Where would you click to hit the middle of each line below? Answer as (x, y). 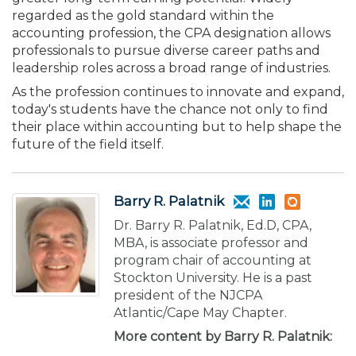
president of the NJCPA (188, 295)
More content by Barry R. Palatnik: (223, 336)
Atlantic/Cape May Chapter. (200, 312)
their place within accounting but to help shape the (177, 127)
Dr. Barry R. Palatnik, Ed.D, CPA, (213, 225)
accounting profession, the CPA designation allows (171, 33)
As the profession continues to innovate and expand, (178, 92)
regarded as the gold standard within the (143, 15)
